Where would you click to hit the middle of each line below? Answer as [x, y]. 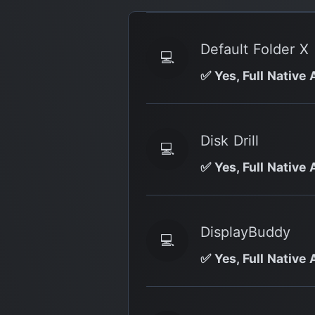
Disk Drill [230, 140]
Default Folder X [255, 49]
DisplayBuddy [245, 232]
